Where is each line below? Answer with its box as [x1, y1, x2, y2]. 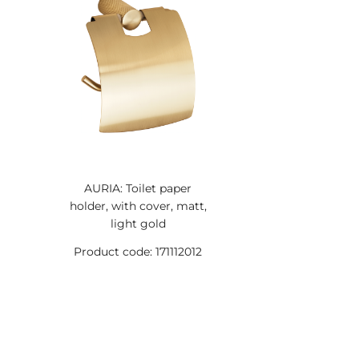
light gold [110, 216, 166, 231]
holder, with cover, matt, [69, 199, 207, 213]
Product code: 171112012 [74, 244, 203, 259]
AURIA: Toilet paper [84, 181, 192, 196]
